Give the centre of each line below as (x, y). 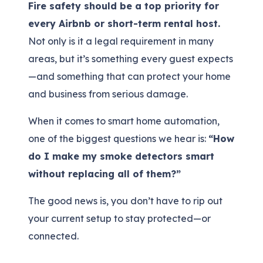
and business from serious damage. (108, 94)
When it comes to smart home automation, (124, 121)
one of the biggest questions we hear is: (118, 138)
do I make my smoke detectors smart (121, 156)
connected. (53, 236)
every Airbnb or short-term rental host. (124, 23)
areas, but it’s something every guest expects (131, 58)
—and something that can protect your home (129, 76)
